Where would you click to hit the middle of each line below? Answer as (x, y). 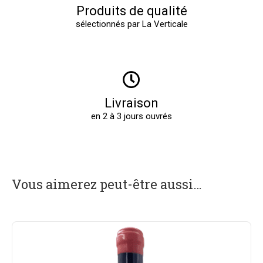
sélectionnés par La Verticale (131, 24)
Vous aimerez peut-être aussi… (107, 184)
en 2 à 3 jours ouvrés (131, 116)
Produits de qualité (131, 11)
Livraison (131, 103)
